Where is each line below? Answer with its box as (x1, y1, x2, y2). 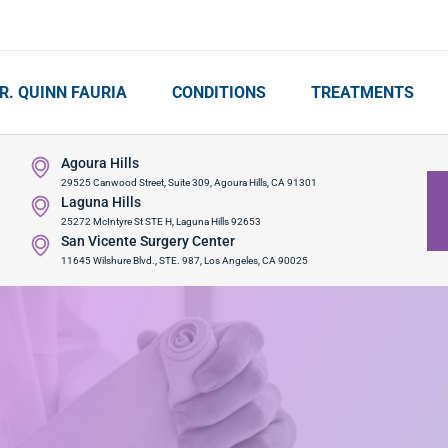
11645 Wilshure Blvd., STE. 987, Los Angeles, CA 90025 (60, 255, 308, 266)
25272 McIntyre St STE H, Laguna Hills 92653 (60, 216, 261, 227)
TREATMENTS (311, 82, 414, 102)
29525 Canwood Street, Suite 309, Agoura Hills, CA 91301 (60, 177, 317, 188)
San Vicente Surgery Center (60, 233, 235, 249)
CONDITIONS (172, 82, 266, 102)
